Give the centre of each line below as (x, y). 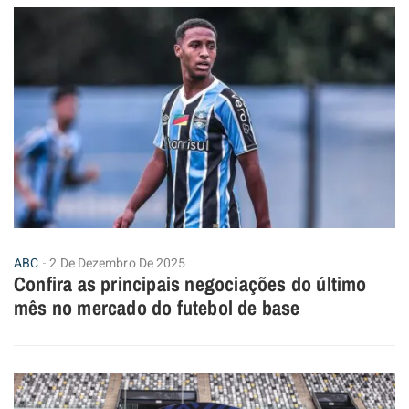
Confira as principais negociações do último (190, 284)
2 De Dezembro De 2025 (118, 264)
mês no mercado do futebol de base (157, 308)
